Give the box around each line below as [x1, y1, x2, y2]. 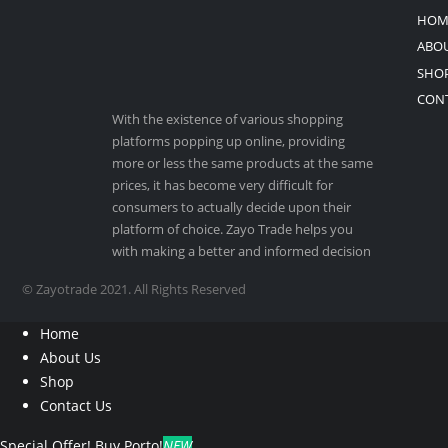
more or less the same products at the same [112, 153, 373, 172]
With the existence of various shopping [112, 109, 343, 128]
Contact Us [40, 395, 112, 415]
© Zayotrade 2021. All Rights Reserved [22, 279, 246, 298]
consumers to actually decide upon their [112, 197, 351, 216]
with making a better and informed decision [112, 241, 371, 260]
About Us [40, 347, 101, 367]
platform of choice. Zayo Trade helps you [112, 219, 353, 238]
